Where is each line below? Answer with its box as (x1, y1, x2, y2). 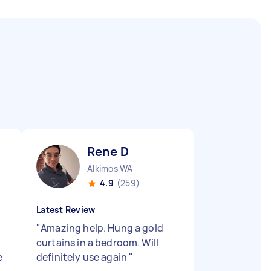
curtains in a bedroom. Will (36, 236, 159, 249)
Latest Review (36, 204, 96, 215)
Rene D (87, 143, 129, 160)
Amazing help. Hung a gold (41, 221, 163, 235)
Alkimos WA (87, 163, 133, 174)
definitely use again (36, 250, 129, 264)
